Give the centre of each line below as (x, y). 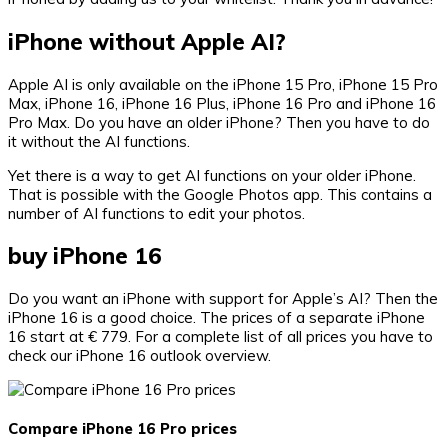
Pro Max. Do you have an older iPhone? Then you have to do (219, 122)
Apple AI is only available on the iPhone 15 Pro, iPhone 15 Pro (223, 84)
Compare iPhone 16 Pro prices (122, 429)
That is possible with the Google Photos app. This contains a (220, 194)
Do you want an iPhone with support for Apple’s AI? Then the (223, 299)
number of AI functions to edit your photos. (156, 213)
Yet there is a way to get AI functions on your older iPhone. (212, 175)
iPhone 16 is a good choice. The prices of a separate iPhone (216, 318)
